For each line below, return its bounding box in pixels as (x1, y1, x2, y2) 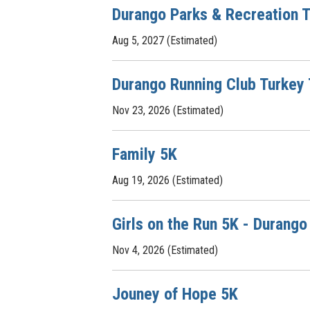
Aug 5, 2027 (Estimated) (112, 34, 217, 47)
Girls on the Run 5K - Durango (112, 215, 307, 234)
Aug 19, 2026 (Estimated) (112, 174, 223, 187)
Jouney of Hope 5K (112, 284, 238, 304)
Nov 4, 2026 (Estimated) (112, 244, 218, 257)
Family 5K (112, 145, 177, 164)
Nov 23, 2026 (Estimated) (112, 104, 224, 117)
